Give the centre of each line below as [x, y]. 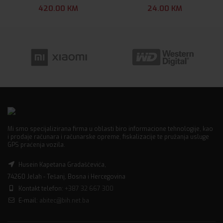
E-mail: [28, 201]
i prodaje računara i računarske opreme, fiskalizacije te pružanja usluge [108, 137]
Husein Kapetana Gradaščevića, [61, 165]
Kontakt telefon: [41, 189]
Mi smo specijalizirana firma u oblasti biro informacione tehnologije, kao [110, 129]
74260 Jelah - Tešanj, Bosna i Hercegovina [66, 177]
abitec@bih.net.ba [64, 201]
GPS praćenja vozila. [36, 145]
